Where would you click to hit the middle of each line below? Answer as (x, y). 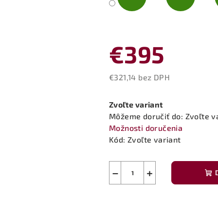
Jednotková (130, 88)
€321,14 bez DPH (139, 77)
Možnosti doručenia (146, 127)
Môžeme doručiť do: (146, 116)
